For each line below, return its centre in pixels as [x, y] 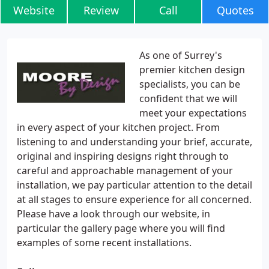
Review [101, 10]
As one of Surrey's [181, 55]
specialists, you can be [190, 84]
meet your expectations [193, 113]
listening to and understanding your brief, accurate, [134, 142]
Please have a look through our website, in [113, 214]
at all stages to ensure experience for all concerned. [134, 199]
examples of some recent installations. [104, 243]
